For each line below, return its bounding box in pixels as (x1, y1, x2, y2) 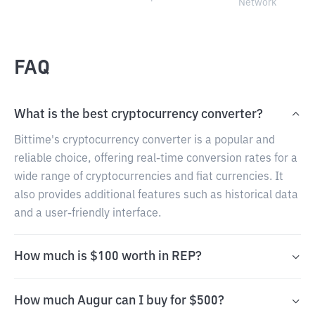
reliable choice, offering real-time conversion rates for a (14, 153, 297, 165)
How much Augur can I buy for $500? (14, 295, 224, 307)
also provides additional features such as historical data (14, 190, 298, 201)
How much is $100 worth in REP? (14, 250, 202, 263)
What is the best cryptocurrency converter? (14, 108, 263, 121)
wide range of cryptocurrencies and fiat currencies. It (14, 172, 283, 183)
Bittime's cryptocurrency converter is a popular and (14, 135, 275, 146)
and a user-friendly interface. (14, 208, 161, 219)
